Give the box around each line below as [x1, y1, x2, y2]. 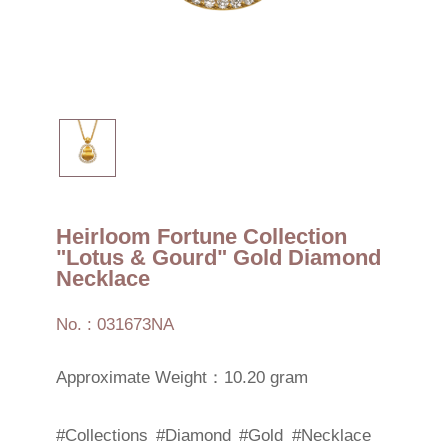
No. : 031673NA [55, 314, 174, 334]
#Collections [55, 425, 148, 445]
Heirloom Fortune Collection [55, 223, 347, 249]
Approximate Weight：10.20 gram [55, 368, 308, 388]
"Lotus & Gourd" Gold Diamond [55, 244, 381, 270]
